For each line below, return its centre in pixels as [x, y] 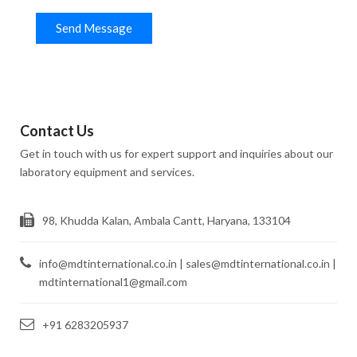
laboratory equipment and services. [107, 171]
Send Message [94, 27]
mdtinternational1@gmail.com [113, 281]
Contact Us [57, 130]
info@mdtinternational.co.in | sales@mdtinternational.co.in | [188, 263]
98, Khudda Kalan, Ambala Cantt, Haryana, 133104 [167, 220]
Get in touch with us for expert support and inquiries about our [177, 153]
